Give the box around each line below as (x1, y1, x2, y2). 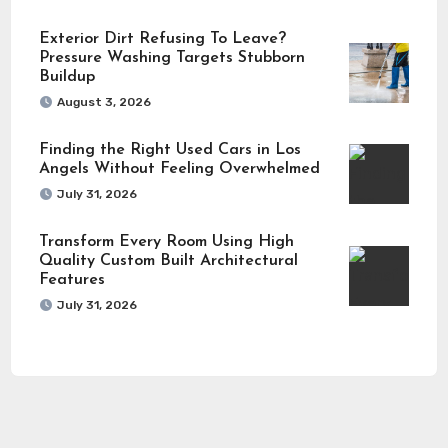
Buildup (38, 69, 95, 86)
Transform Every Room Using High (38, 234, 294, 251)
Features (38, 272, 105, 289)
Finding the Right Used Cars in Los (38, 142, 301, 159)
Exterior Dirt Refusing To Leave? (38, 31, 286, 48)
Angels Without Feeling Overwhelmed (38, 161, 320, 178)
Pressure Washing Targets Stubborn (38, 50, 305, 67)
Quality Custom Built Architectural (38, 253, 298, 270)
